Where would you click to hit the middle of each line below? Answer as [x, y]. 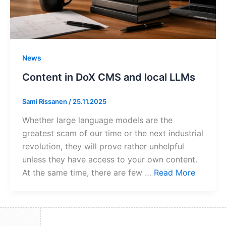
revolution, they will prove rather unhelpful [103, 147]
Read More [175, 173]
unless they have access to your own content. [110, 160]
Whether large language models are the [97, 120]
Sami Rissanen [45, 101]
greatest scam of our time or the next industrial [113, 133]
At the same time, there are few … [88, 173]
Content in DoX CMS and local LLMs [109, 77]
